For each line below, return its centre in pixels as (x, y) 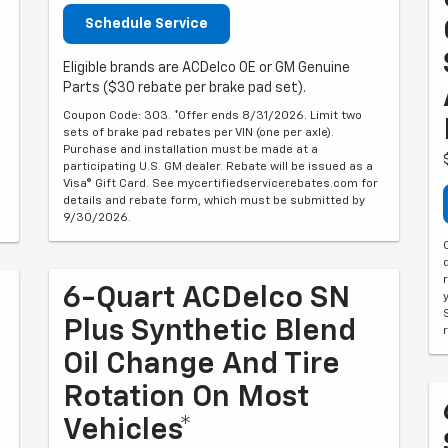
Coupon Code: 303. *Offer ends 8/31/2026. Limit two (212, 116)
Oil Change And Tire (201, 365)
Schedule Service (146, 24)
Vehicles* (127, 431)
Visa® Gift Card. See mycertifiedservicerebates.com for (220, 184)
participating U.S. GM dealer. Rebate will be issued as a (218, 167)
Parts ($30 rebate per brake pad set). (184, 88)
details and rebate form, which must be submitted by (214, 201)
